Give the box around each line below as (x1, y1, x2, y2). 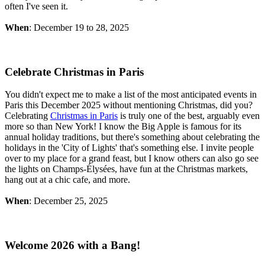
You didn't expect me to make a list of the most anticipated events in (5, 89, 257, 100)
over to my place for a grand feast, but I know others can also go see (5, 153, 258, 164)
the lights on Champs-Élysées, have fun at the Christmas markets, (5, 164, 248, 174)
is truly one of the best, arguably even (118, 111, 260, 121)
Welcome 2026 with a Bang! (5, 239, 140, 252)
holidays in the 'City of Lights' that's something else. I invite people (5, 143, 254, 153)
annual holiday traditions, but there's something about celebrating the (5, 132, 260, 143)
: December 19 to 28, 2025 (29, 22, 129, 33)
